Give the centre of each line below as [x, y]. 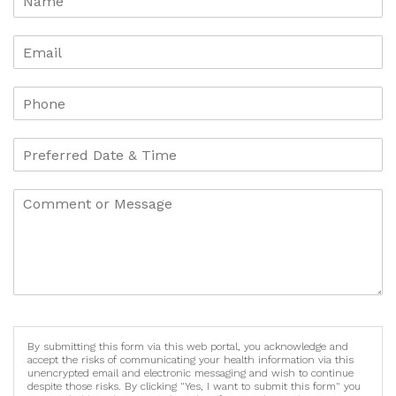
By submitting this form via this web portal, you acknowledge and [188, 347]
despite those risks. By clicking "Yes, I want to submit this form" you [194, 387]
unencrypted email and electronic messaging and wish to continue [190, 373]
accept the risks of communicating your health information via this [190, 360]
